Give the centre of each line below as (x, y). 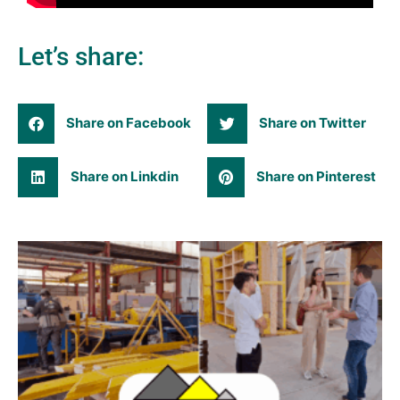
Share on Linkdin (124, 177)
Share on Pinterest (317, 177)
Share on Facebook (129, 123)
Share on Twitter (312, 123)
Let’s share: (81, 56)
